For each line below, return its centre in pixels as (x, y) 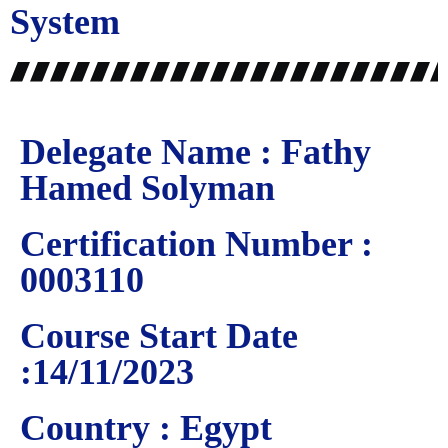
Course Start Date (159, 336)
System (65, 22)
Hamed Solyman (147, 188)
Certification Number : (196, 244)
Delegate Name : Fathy (195, 152)
